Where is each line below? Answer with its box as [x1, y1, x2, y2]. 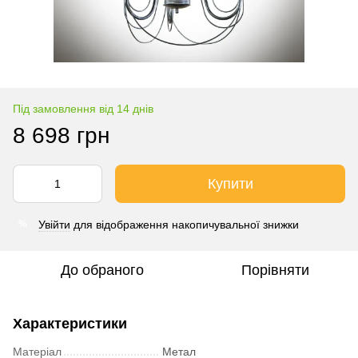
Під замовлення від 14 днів [13, 101, 153, 115]
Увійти [38, 217, 70, 231]
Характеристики [13, 315, 127, 332]
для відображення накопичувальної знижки [70, 217, 299, 231]
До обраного [61, 261, 144, 278]
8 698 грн [13, 122, 109, 148]
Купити [207, 175, 253, 192]
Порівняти [241, 261, 309, 278]
